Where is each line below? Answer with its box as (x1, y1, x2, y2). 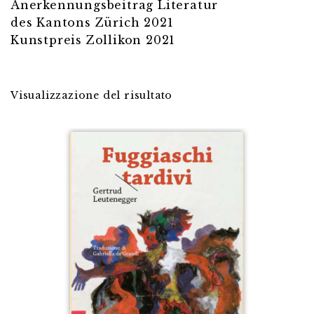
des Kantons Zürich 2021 (11, 15, 174, 30)
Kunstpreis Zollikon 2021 (11, 33, 176, 48)
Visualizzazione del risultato (11, 88, 173, 102)
